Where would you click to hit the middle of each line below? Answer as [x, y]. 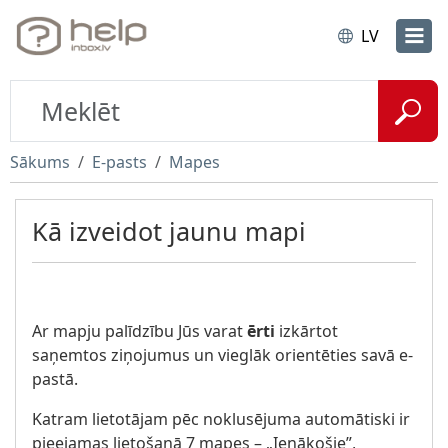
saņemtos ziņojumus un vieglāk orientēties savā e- [222, 355]
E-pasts [119, 162]
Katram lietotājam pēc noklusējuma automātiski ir [221, 419]
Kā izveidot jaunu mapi [169, 231]
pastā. [55, 379]
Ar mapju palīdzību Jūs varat [139, 331]
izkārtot [306, 331]
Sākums [40, 162]
